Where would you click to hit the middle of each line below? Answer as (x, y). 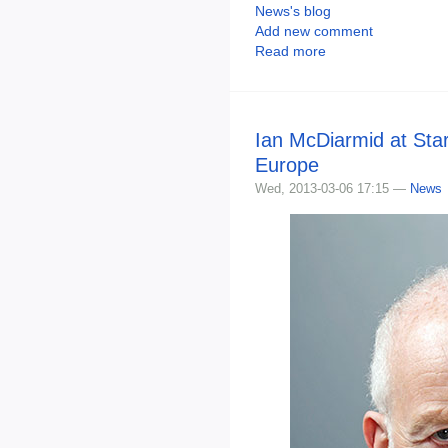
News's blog (293, 11)
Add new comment (314, 31)
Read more (290, 51)
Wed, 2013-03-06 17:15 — (332, 189)
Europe (287, 165)
